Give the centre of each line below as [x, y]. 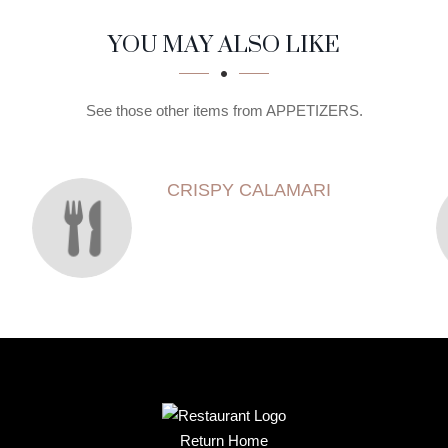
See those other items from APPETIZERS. [224, 110]
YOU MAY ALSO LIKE [224, 43]
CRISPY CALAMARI [248, 190]
